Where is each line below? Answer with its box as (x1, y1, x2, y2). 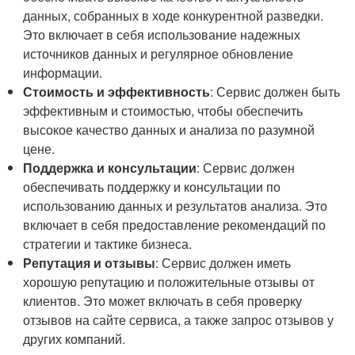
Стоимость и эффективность (23, 82, 211, 101)
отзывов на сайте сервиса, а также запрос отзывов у (23, 310, 334, 329)
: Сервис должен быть (210, 82, 341, 101)
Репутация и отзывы (23, 253, 156, 272)
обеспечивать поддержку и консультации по (23, 177, 281, 196)
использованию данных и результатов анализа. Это (23, 196, 328, 215)
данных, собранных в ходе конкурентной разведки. (23, 6, 324, 25)
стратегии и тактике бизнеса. (23, 234, 193, 253)
